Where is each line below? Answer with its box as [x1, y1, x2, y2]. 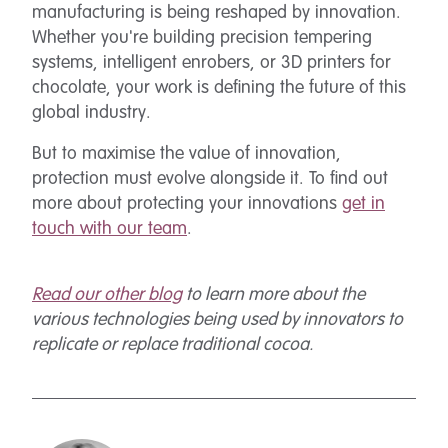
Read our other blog [32, 286, 182, 304]
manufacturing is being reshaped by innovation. [32, 4, 401, 22]
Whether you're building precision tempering [32, 29, 372, 47]
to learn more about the [182, 286, 365, 304]
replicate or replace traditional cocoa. [32, 336, 313, 354]
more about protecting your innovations [32, 195, 342, 213]
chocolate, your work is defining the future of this [32, 79, 406, 97]
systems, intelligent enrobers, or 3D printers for [32, 54, 391, 72]
